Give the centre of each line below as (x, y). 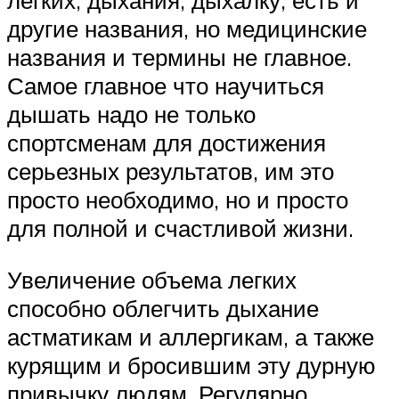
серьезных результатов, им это (171, 171)
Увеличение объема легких (152, 279)
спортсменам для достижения (167, 143)
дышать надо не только (131, 114)
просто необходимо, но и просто (178, 200)
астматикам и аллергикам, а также (191, 336)
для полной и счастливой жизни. (180, 228)
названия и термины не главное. (179, 57)
